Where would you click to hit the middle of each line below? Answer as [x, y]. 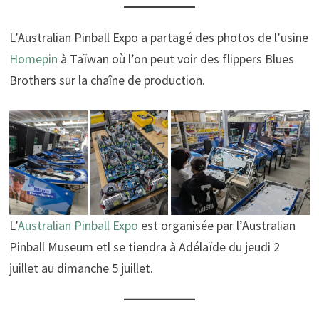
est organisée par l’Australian [218, 225]
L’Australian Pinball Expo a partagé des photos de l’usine [158, 38]
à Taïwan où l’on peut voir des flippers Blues [176, 59]
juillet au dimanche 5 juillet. [81, 268]
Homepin [33, 59]
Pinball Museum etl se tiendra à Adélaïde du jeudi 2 [144, 246]
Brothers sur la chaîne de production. [107, 80]
